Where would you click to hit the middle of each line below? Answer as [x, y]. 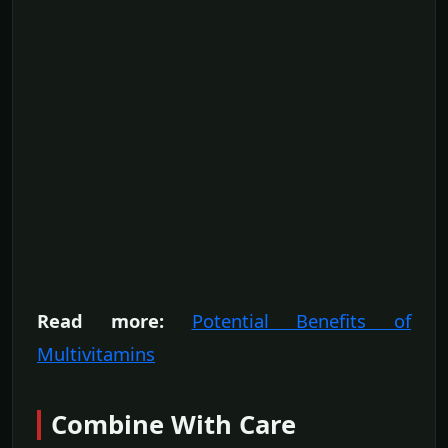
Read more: [100, 320]
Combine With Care [173, 424]
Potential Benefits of [301, 320]
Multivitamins [96, 353]
